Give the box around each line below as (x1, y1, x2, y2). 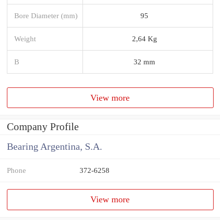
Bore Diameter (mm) (14, 11, 78, 20)
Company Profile (7, 121, 79, 133)
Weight (14, 34, 36, 43)
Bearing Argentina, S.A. (7, 141, 102, 152)
